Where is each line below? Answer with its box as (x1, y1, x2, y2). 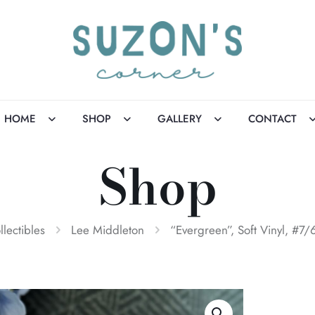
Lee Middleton (71, 221, 144, 239)
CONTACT (247, 111, 297, 127)
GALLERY (157, 111, 202, 127)
